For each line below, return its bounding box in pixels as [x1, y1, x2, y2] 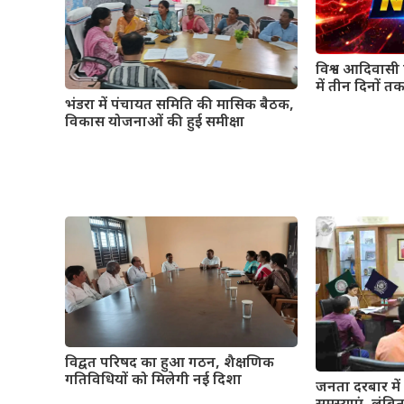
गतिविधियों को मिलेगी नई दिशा [65, 372, 242, 391]
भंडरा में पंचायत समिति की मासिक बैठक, [65, 96, 294, 116]
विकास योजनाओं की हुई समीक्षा [65, 114, 244, 133]
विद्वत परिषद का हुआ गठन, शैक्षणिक [65, 354, 274, 374]
